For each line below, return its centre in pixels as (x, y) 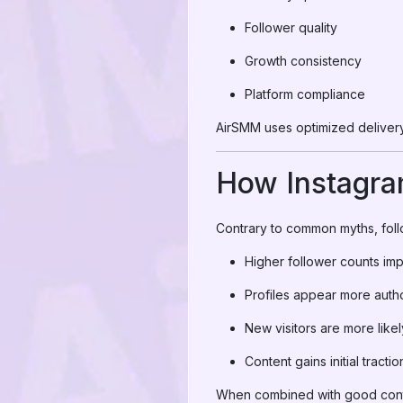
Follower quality (291, 27)
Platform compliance (305, 94)
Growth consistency (303, 61)
